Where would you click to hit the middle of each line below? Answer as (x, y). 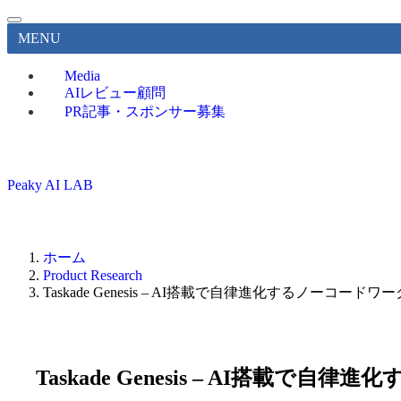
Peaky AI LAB (50, 185)
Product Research (93, 275)
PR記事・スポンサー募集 (145, 111)
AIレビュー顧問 (115, 93)
